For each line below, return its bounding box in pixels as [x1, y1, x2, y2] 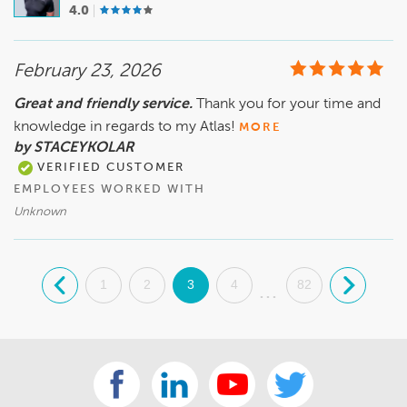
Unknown [14, 206, 66, 219]
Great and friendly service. [14, 97, 193, 113]
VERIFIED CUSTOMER [33, 162, 184, 174]
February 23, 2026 [14, 63, 161, 82]
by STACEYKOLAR [14, 141, 134, 156]
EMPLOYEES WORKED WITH [14, 184, 205, 196]
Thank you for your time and [196, 97, 381, 113]
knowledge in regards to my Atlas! [14, 120, 239, 135]
